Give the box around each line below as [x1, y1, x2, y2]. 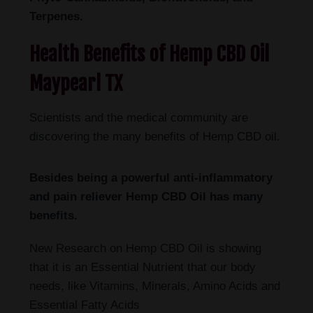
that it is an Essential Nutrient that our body [29, 261, 256, 274]
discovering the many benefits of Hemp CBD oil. [29, 130, 280, 143]
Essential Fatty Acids [29, 298, 140, 312]
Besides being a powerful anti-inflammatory [29, 171, 272, 184]
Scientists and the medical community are [29, 111, 248, 124]
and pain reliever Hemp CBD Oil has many [29, 190, 263, 203]
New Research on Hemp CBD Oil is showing [29, 242, 261, 255]
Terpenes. [29, 10, 83, 23]
